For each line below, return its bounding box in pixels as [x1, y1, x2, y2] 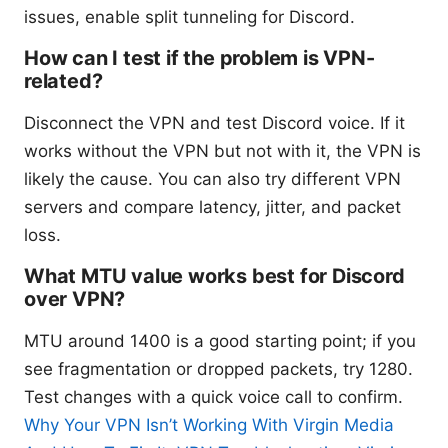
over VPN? [24, 287, 126, 312]
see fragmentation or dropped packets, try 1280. [24, 359, 413, 380]
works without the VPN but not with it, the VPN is [24, 141, 421, 162]
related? [24, 69, 103, 94]
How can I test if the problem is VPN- [24, 46, 375, 71]
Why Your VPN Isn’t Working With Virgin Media [24, 415, 394, 436]
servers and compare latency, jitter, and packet [24, 197, 401, 218]
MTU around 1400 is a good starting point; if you [24, 331, 416, 352]
